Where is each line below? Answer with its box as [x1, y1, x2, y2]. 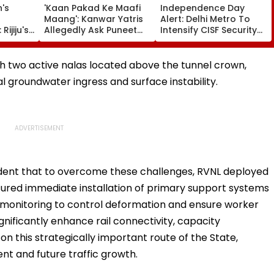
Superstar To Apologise [44, 34, 150, 47]
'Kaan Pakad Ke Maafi [44, 1, 141, 14]
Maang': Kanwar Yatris [44, 12, 143, 25]
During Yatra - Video [44, 45, 135, 58]
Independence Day [160, 1, 245, 14]
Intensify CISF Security [160, 23, 257, 36]
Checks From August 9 [160, 34, 261, 47]
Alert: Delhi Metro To [160, 12, 250, 25]
